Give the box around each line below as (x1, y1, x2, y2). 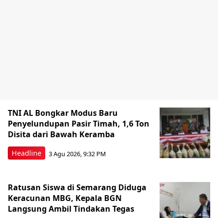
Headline (12, 148, 41, 158)
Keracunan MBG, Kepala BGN (8, 193, 122, 203)
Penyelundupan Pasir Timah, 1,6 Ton (8, 118, 149, 129)
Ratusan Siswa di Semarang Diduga (8, 182, 146, 193)
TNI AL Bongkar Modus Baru (8, 108, 118, 118)
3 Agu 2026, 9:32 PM (49, 149, 106, 158)
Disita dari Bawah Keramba (8, 129, 115, 140)
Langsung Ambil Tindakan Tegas (8, 203, 134, 214)
